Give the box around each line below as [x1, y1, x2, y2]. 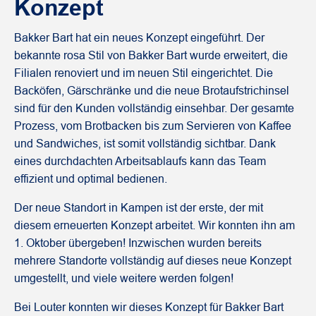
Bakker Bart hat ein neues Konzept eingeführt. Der [14, 32, 265, 44]
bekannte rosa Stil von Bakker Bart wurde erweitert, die [14, 49, 288, 62]
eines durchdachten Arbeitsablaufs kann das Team [14, 155, 266, 168]
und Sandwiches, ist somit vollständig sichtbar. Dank [14, 138, 276, 150]
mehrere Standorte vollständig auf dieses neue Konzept [14, 255, 291, 267]
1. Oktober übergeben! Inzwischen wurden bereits [14, 237, 262, 250]
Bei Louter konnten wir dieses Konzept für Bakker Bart [14, 301, 284, 314]
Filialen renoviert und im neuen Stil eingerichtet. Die [14, 67, 273, 80]
